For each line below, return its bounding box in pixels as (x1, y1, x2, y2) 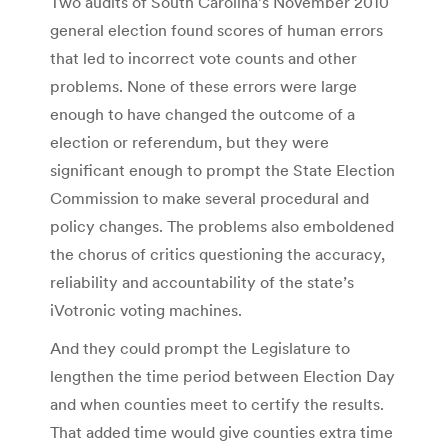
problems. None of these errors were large (50, 75, 357, 96)
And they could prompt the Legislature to (50, 337, 350, 358)
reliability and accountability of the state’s (50, 271, 354, 292)
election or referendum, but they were (50, 131, 329, 152)
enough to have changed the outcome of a (50, 103, 355, 124)
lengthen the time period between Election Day (50, 365, 395, 386)
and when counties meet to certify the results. (50, 393, 384, 414)
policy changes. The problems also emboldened (50, 215, 394, 236)
